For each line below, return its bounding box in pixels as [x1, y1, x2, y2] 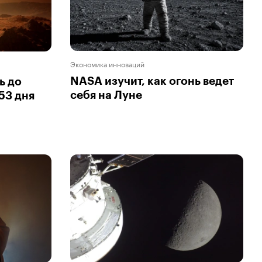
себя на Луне [70, 89, 142, 101]
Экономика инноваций [70, 58, 144, 70]
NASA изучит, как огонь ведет [70, 75, 234, 87]
